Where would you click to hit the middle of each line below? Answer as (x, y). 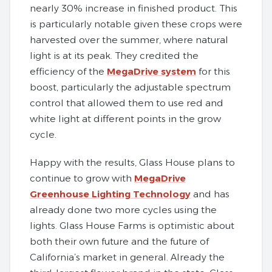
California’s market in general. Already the (127, 257)
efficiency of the (68, 71)
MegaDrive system (151, 71)
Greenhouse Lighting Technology (110, 194)
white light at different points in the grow (125, 118)
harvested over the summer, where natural (129, 39)
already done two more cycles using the (123, 209)
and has (210, 194)
